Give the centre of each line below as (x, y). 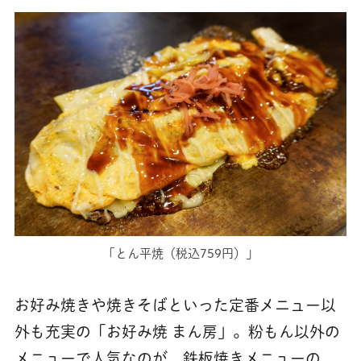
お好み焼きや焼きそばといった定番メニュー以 (175, 305)
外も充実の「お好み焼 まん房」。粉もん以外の (177, 332)
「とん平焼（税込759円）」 (180, 253)
